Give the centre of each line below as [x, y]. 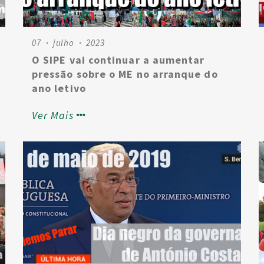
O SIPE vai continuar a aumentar [118, 60]
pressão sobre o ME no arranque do [125, 74]
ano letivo [59, 88]
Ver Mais [53, 115]
